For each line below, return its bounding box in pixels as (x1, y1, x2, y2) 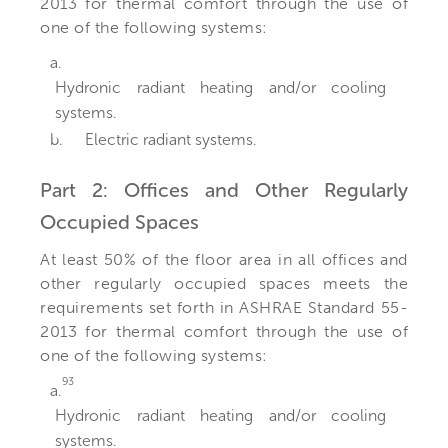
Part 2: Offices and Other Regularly (40, 177, 408, 202)
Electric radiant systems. (85, 129, 257, 149)
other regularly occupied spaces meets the (40, 273, 408, 293)
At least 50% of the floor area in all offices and (40, 249, 408, 269)
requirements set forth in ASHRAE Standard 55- (40, 297, 408, 317)
